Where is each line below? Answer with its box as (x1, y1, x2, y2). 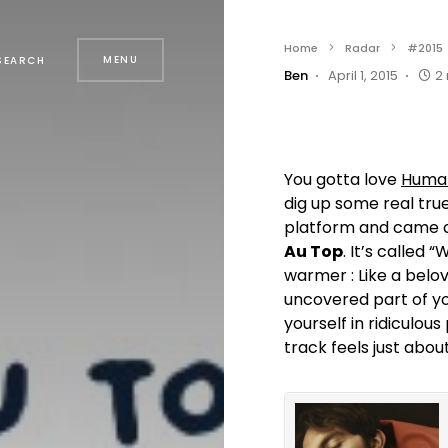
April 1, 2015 (328, 66, 398, 85)
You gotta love (284, 168, 401, 191)
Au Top (284, 240, 343, 263)
